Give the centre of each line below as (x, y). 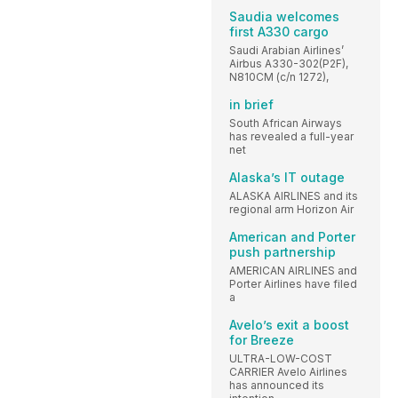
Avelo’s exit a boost (289, 324)
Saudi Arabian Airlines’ (287, 50)
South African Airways (286, 123)
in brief (251, 104)
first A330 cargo (279, 31)
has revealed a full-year (291, 136)
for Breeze (262, 339)
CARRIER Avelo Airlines (288, 371)
